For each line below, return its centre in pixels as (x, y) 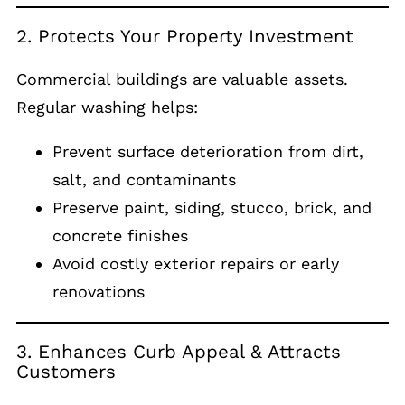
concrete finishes (120, 235)
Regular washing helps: (107, 107)
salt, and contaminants (144, 179)
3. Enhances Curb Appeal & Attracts (179, 352)
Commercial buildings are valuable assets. (182, 79)
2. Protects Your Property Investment (185, 37)
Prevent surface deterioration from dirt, (208, 151)
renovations (99, 291)
